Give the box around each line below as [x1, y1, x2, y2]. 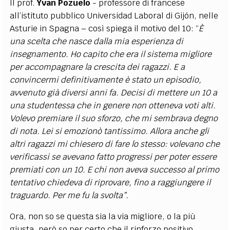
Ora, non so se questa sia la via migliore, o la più [10, 211, 196, 222]
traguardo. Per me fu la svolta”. [10, 190, 129, 201]
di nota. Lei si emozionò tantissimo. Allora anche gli [10, 126, 209, 137]
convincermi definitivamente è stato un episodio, [10, 74, 202, 85]
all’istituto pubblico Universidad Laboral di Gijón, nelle [10, 10, 219, 21]
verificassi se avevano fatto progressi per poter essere [10, 151, 217, 162]
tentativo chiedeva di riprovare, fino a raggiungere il [10, 177, 211, 188]
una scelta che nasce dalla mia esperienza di [10, 36, 184, 47]
